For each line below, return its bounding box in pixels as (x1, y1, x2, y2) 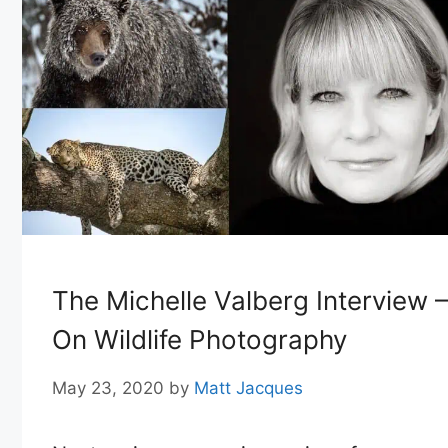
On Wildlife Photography (52, 324, 347, 356)
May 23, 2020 (52, 377, 164, 398)
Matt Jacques (194, 377, 303, 398)
